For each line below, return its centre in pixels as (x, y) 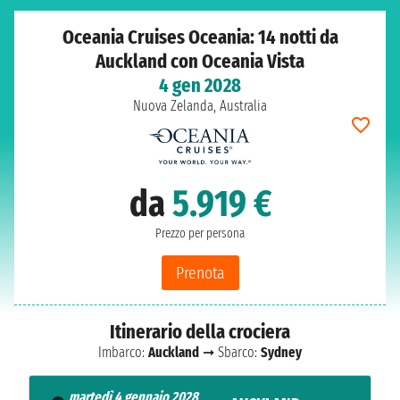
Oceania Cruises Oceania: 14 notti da (200, 37)
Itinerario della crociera (200, 332)
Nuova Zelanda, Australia (200, 106)
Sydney (281, 352)
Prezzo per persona (200, 233)
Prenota (200, 273)
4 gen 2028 (200, 85)
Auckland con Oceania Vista (200, 61)
